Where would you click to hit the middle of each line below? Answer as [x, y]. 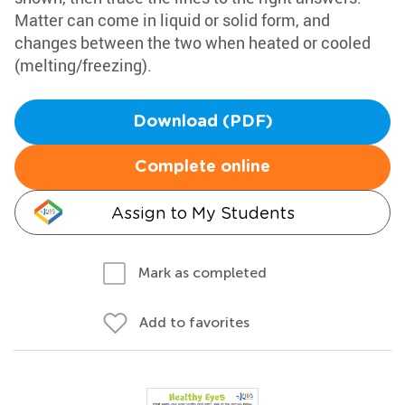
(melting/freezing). [83, 65]
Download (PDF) [202, 122]
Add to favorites [194, 322]
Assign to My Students [202, 213]
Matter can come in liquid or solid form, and [172, 20]
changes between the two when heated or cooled [193, 42]
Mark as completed [202, 273]
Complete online [202, 167]
